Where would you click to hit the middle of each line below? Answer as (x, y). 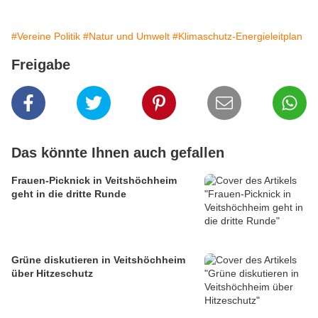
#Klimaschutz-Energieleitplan (237, 37)
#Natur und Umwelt (126, 37)
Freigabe (41, 65)
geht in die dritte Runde (69, 194)
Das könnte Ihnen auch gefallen (118, 153)
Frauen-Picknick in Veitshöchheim (94, 181)
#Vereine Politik (46, 37)
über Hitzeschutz (52, 274)
